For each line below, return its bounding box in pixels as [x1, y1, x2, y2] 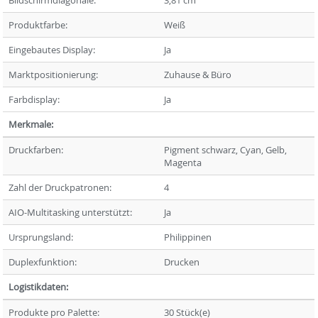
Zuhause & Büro [164, 68, 232, 81]
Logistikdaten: [9, 280, 69, 293]
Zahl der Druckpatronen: [9, 181, 112, 194]
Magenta [164, 156, 202, 169]
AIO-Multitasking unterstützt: [9, 206, 133, 219]
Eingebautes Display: [9, 43, 96, 56]
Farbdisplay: [9, 93, 60, 106]
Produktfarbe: [9, 18, 68, 31]
